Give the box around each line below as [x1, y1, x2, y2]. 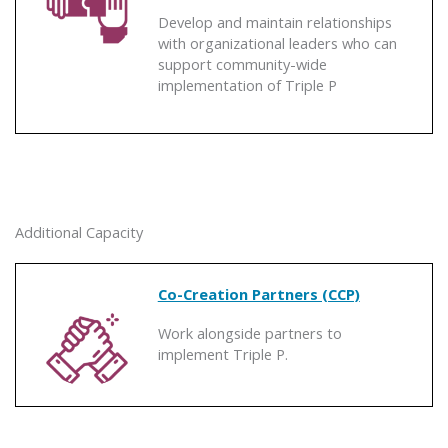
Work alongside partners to [157, 322, 342, 343]
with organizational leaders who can [157, 32, 397, 53]
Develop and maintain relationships [157, 11, 392, 32]
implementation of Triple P [157, 74, 337, 95]
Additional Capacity [15, 222, 143, 243]
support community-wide [157, 53, 327, 74]
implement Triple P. [157, 343, 288, 364]
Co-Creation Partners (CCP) [157, 284, 360, 305]
